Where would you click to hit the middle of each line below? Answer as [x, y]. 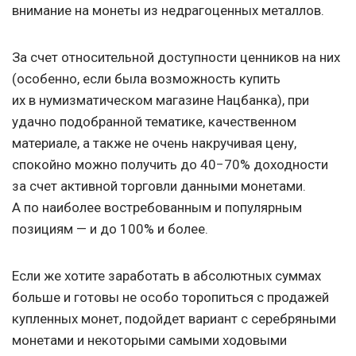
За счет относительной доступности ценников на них [176, 58]
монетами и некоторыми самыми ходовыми [149, 341]
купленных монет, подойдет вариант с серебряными [174, 319]
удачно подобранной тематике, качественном [154, 122]
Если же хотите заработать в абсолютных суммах [166, 276]
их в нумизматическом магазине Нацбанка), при [161, 101]
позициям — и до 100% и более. [110, 229]
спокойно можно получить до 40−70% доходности [170, 165]
